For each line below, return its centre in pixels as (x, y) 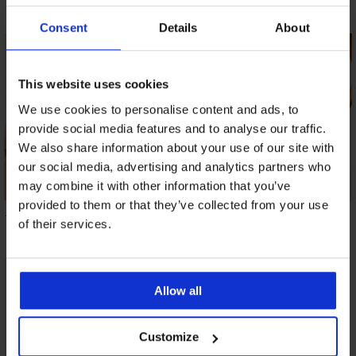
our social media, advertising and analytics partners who (174, 166)
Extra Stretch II (296, 224)
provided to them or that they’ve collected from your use (173, 204)
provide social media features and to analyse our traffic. (172, 128)
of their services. (65, 223)
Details (178, 28)
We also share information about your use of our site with (176, 147)
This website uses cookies (94, 84)
